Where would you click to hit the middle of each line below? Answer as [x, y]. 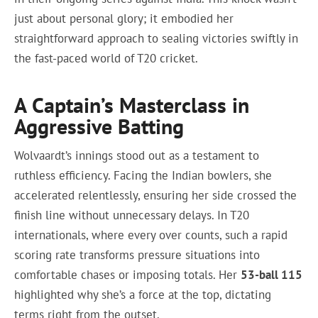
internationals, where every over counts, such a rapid [151, 235]
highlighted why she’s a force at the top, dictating [143, 295]
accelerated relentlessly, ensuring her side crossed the [156, 196]
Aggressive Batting [99, 126]
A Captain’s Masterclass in [132, 104]
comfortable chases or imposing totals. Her [128, 275]
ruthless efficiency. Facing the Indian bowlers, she [143, 176]
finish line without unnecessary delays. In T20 [132, 215]
